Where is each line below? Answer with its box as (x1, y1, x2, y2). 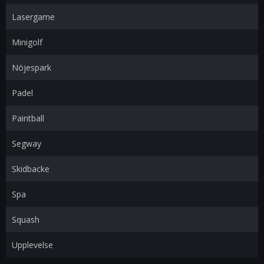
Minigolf (12, 37, 42, 48)
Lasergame (12, 11, 55, 22)
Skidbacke (12, 163, 49, 174)
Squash (12, 214, 39, 225)
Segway (12, 138, 41, 149)
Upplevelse (12, 239, 53, 250)
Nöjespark (12, 62, 51, 73)
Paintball (12, 113, 44, 124)
